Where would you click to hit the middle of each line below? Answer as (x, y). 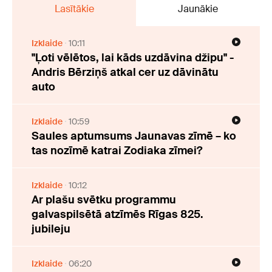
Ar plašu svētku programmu (104, 200)
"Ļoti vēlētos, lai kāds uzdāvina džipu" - (133, 58)
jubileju (51, 229)
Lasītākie (74, 9)
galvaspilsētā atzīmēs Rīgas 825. (117, 215)
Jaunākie (198, 9)
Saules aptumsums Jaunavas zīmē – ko (134, 136)
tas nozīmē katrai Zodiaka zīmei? (117, 151)
